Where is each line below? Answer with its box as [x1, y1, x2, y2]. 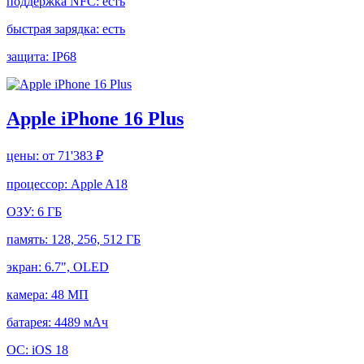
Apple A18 [71, 177, 128, 192]
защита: [6, 50, 52, 64]
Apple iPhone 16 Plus [6, 108, 184, 130]
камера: [6, 288, 51, 302]
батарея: [6, 315, 54, 330]
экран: [6, 260, 45, 275]
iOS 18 [32, 343, 68, 357]
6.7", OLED [45, 260, 109, 275]
